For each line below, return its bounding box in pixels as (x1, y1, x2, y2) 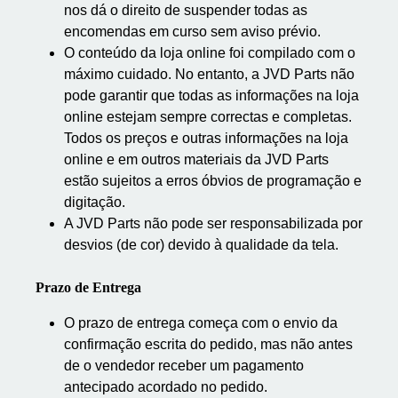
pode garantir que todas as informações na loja (64, 88, 359, 103)
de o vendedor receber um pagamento (64, 358, 304, 373)
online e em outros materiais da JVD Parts (64, 152, 329, 167)
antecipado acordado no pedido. (64, 379, 267, 394)
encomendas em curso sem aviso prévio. (64, 24, 321, 39)
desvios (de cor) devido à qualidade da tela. (64, 237, 342, 252)
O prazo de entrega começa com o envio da (64, 315, 338, 330)
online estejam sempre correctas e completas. (64, 109, 352, 124)
